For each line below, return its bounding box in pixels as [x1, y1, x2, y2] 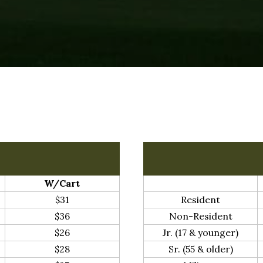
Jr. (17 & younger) [163, 226, 239, 238]
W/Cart [44, 177, 80, 189]
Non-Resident [168, 210, 232, 222]
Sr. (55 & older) [168, 242, 233, 255]
